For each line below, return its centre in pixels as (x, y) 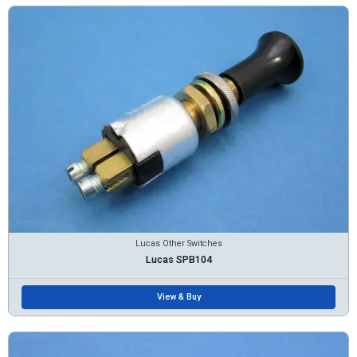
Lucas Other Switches (178, 244)
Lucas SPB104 (178, 259)
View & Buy (178, 296)
